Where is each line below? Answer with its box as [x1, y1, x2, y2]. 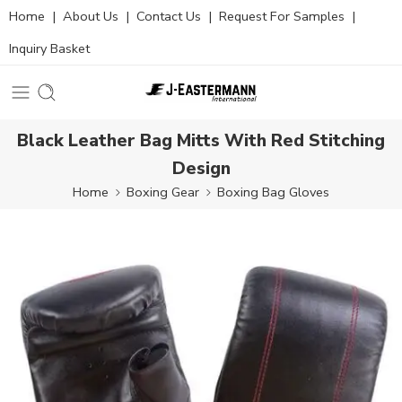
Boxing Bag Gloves [217, 182, 329, 201]
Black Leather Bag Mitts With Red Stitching [17, 127, 385, 153]
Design [171, 155, 231, 180]
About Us [63, 7, 118, 25]
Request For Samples [219, 7, 345, 25]
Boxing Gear [127, 182, 199, 201]
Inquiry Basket [9, 39, 90, 57]
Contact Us [136, 7, 201, 25]
